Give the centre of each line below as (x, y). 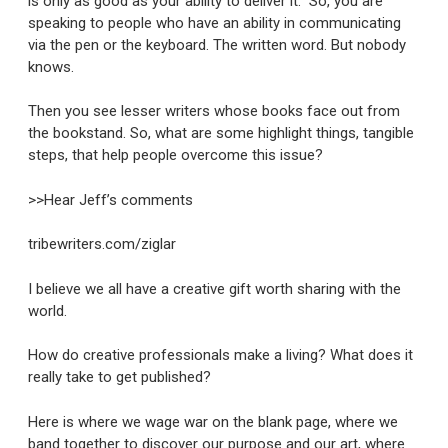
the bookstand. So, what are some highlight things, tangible (221, 133)
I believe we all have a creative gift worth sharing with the (214, 288)
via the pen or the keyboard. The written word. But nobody (217, 44)
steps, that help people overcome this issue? (175, 155)
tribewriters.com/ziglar (102, 244)
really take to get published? (119, 377)
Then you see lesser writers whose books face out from (214, 111)
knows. (51, 66)
